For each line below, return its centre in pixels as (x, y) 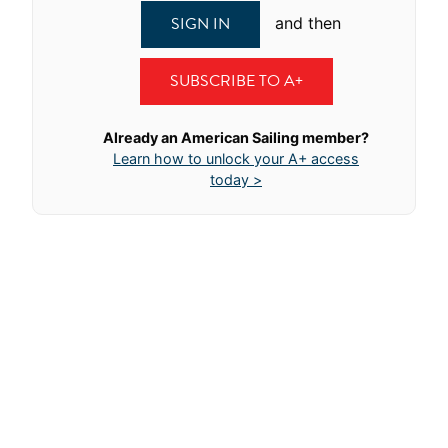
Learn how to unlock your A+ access (236, 158)
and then (305, 23)
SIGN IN (200, 24)
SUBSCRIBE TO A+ (236, 81)
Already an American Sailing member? (236, 137)
